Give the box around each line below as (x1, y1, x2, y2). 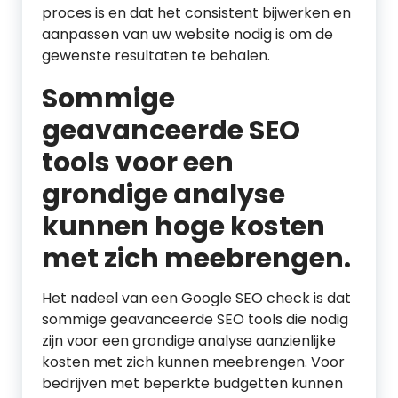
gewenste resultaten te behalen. (42, 45, 270, 66)
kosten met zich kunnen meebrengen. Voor (42, 352, 345, 372)
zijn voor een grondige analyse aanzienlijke (42, 330, 336, 351)
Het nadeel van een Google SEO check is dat (42, 288, 351, 308)
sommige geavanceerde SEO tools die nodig (42, 309, 348, 330)
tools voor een (42, 144, 234, 181)
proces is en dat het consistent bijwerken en (42, 3, 351, 23)
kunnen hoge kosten (42, 208, 325, 245)
